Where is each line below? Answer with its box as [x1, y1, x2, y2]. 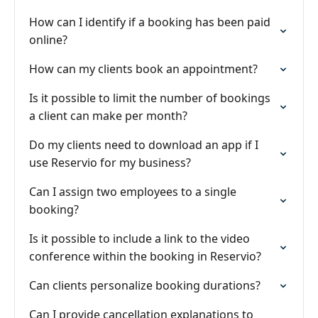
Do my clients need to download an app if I [29, 137, 258, 153]
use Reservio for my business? [29, 155, 191, 170]
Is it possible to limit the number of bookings [29, 90, 270, 106]
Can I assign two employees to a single [29, 184, 236, 199]
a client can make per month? [29, 108, 187, 124]
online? [29, 32, 67, 48]
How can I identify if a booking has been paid [29, 14, 270, 30]
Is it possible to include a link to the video [29, 231, 250, 246]
